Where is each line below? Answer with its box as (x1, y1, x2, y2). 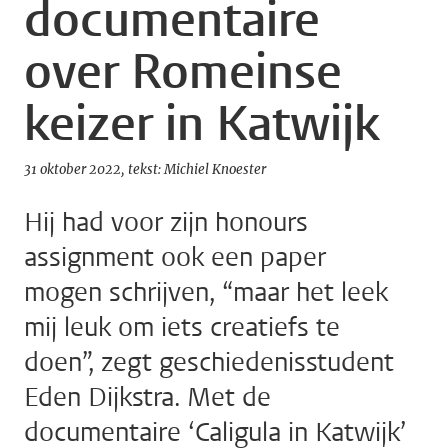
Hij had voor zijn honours (24, 205, 308, 241)
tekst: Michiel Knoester (128, 161, 266, 179)
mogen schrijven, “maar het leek (24, 275, 388, 311)
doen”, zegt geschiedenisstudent (24, 345, 394, 381)
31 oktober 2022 (24, 161, 121, 179)
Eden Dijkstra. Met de (24, 380, 271, 416)
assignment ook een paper (24, 240, 326, 276)
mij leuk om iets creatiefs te (24, 310, 340, 346)
